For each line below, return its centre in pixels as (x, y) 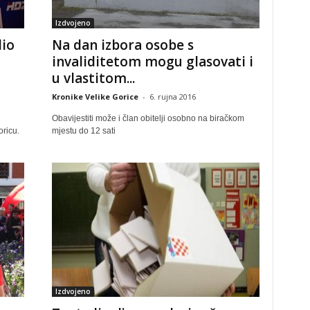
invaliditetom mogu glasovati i (152, 62)
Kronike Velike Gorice (95, 97)
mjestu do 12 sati (83, 131)
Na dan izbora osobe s (122, 45)
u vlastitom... (93, 78)
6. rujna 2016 (172, 97)
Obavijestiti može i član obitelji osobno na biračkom (148, 118)
